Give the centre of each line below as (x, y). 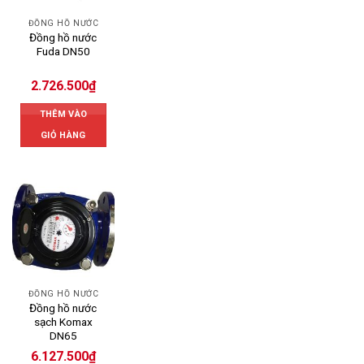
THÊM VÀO (63, 114)
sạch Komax (63, 322)
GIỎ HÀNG (63, 135)
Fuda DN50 (63, 52)
